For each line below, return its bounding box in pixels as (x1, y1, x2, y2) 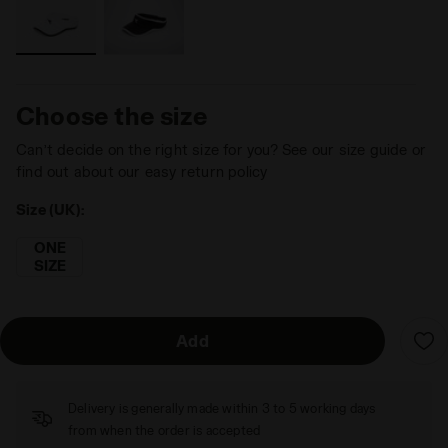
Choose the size (16, 101, 207, 130)
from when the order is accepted (68, 423, 261, 437)
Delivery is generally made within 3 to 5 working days (68, 401, 376, 415)
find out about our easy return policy (16, 163, 268, 180)
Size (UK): (16, 201, 84, 218)
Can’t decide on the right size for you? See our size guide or (16, 141, 427, 158)
